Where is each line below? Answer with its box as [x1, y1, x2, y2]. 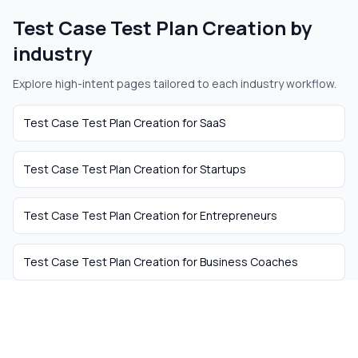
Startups [200, 161, 246, 177]
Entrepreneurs [200, 208, 277, 223]
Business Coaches [200, 254, 298, 269]
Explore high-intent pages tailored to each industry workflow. [13, 76, 336, 91]
